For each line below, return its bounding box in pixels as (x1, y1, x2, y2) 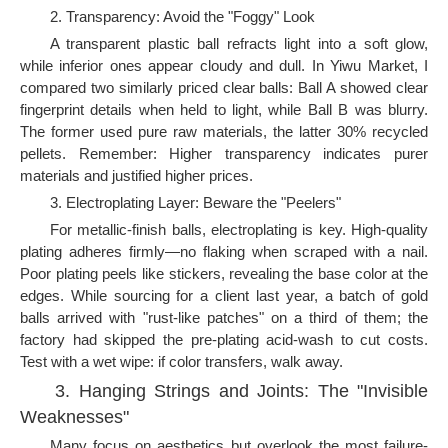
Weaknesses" (20, 407, 129, 427)
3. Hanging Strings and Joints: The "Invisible (55, 381, 428, 401)
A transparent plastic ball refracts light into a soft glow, (50, 35, 428, 52)
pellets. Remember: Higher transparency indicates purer (20, 145, 428, 162)
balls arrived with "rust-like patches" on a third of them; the (20, 309, 428, 326)
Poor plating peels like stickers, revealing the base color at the (20, 265, 428, 282)
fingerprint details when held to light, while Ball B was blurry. (20, 101, 428, 118)
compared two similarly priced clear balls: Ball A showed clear (20, 79, 428, 96)
